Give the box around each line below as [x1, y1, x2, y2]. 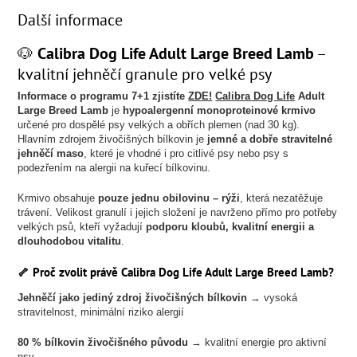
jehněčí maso [18, 147, 84, 159]
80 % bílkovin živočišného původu [18, 336, 189, 348]
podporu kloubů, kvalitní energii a [146, 221, 315, 233]
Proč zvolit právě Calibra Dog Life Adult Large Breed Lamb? [33, 265, 335, 280]
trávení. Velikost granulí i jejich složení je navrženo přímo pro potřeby [18, 206, 338, 218]
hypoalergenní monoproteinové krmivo [123, 104, 316, 116]
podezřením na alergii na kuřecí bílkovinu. [18, 162, 211, 174]
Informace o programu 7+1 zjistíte [18, 90, 189, 102]
